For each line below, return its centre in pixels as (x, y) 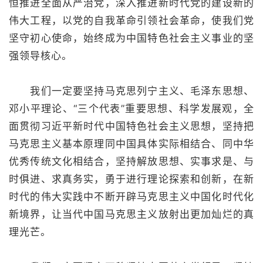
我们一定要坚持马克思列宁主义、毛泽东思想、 (131, 91)
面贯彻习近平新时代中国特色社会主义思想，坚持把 (131, 126)
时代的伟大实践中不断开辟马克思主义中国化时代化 (131, 197)
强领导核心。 (41, 56)
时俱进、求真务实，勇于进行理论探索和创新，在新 (131, 179)
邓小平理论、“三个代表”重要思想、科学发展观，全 (131, 109)
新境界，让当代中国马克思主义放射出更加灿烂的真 (131, 214)
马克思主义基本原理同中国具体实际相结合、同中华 (131, 144)
